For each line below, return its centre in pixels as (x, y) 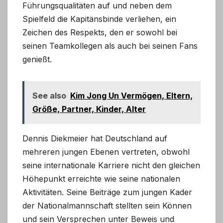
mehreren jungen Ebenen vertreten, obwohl (106, 152)
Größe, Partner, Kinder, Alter (89, 109)
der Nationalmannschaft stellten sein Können (107, 206)
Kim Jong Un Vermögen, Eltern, (131, 96)
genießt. (37, 59)
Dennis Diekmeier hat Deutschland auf (95, 139)
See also (49, 96)
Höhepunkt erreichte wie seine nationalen (101, 179)
